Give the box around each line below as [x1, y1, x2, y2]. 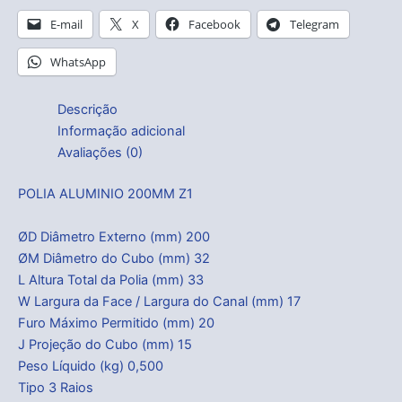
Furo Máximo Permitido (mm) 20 [18, 314, 214, 331]
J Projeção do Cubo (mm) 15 [18, 336, 192, 353]
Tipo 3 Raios [18, 379, 93, 396]
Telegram [290, 15, 339, 32]
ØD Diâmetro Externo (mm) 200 [18, 228, 210, 245]
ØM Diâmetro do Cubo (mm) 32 [18, 249, 210, 267]
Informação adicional [57, 123, 185, 140]
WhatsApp [50, 53, 106, 70]
